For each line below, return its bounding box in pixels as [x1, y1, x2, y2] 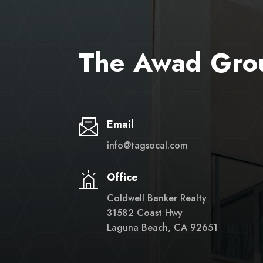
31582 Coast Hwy [106, 206, 183, 220]
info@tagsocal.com [106, 139, 187, 153]
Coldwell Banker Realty [106, 191, 207, 205]
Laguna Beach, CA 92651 [106, 221, 218, 234]
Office [106, 170, 138, 185]
